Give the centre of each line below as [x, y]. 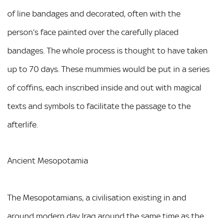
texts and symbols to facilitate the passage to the [99, 106]
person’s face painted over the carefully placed [93, 32]
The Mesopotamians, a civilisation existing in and [97, 198]
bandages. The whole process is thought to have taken [108, 51]
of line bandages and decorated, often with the [94, 14]
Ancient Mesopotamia [48, 161]
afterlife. [23, 125]
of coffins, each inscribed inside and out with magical [104, 88]
